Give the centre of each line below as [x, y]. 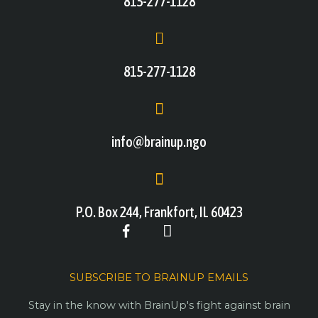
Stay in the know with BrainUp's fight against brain [159, 306]
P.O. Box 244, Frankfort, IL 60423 [159, 212]
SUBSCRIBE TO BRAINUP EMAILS [159, 278]
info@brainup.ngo [159, 141]
